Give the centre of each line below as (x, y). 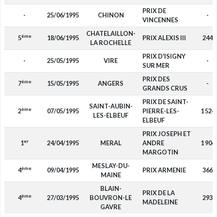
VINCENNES (160, 20)
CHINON (111, 15)
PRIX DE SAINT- (165, 102)
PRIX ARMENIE (164, 170)
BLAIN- (111, 188)
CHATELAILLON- (111, 33)
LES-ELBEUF (111, 115)
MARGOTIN (160, 152)
